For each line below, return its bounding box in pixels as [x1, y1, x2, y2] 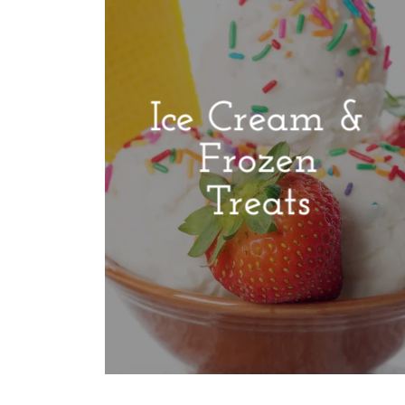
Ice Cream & [149, 99, 367, 141]
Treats [205, 183, 311, 225]
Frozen [198, 140, 318, 184]
